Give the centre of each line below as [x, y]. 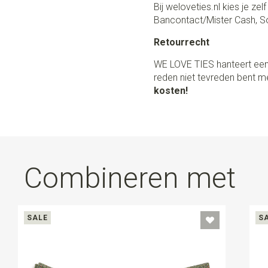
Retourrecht [182, 42]
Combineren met [130, 178]
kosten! [171, 91]
